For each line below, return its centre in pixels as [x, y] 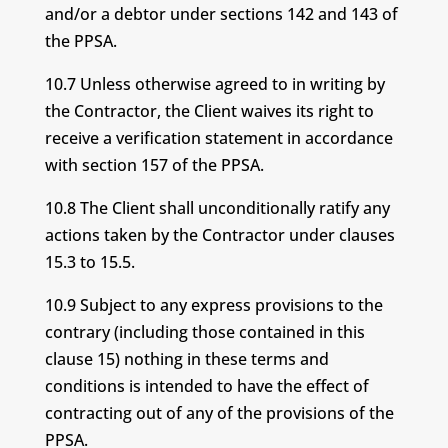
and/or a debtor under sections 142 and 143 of [221, 14]
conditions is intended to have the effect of [206, 386]
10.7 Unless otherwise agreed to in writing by [214, 84]
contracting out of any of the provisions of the [219, 413]
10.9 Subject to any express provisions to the [213, 305]
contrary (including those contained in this [204, 332]
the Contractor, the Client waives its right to [209, 111]
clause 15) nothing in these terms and [186, 359]
